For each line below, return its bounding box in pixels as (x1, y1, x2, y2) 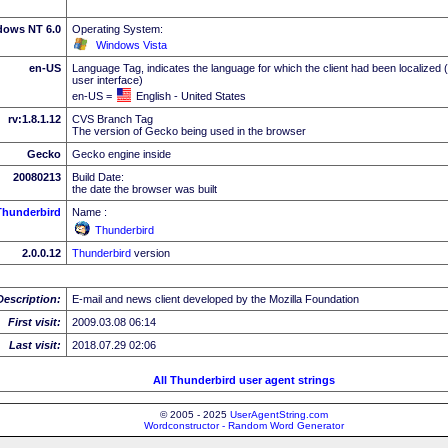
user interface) (72, 73, 143, 86)
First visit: (8, 315, 61, 328)
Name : (72, 205, 107, 218)
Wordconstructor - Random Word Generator (144, 419, 344, 431)
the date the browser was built (72, 182, 217, 195)
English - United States (136, 89, 246, 102)
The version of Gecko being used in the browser (72, 124, 306, 137)
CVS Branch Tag (72, 112, 153, 125)
